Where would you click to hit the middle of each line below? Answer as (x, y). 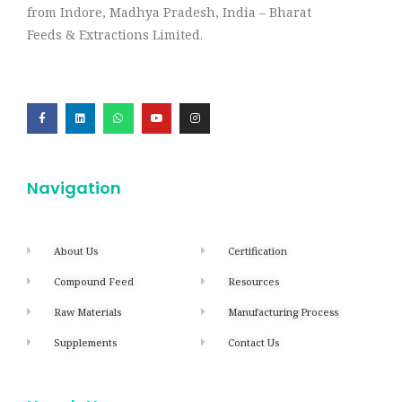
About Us (76, 250)
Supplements (86, 342)
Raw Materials (88, 311)
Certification (258, 250)
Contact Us (254, 342)
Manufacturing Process (284, 311)
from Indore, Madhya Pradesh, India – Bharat (169, 13)
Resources (254, 281)
